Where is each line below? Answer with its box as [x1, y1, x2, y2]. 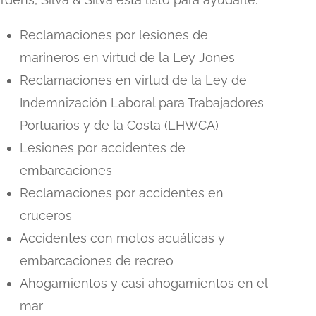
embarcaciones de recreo [19, 253, 174, 269]
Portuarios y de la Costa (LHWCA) [19, 118, 219, 133]
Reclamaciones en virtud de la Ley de [19, 73, 247, 88]
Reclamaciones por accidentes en [19, 186, 224, 201]
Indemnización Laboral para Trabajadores [19, 95, 264, 111]
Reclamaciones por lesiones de [19, 28, 208, 43]
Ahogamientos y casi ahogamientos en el [19, 276, 267, 291]
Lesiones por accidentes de [19, 140, 186, 156]
